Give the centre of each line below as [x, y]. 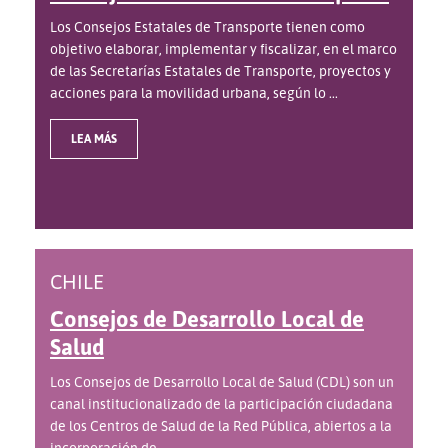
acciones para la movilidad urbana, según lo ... [194, 93]
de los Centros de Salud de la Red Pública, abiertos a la [221, 426]
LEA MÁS [94, 139]
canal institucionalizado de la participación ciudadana [221, 404]
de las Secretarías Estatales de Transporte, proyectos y [220, 71]
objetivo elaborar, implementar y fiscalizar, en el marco [223, 49]
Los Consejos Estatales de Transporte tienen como [207, 27]
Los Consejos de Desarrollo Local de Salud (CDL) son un [222, 382]
